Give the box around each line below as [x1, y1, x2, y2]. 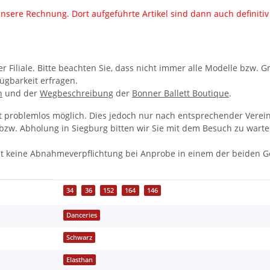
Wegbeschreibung [40, 87, 113, 99]
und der [2, 87, 40, 99]
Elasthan [66, 256, 93, 265]
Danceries [66, 211, 98, 220]
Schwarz [66, 233, 93, 242]
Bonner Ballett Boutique [132, 87, 229, 99]
